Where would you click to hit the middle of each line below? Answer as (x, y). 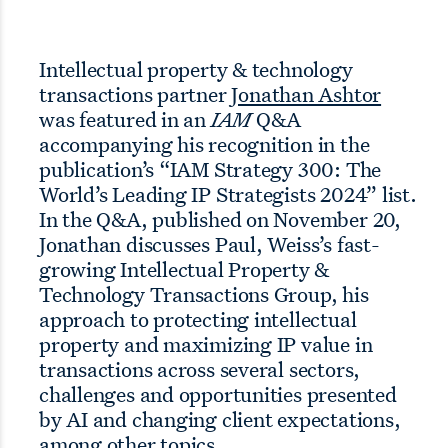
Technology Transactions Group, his (204, 293)
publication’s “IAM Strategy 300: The (210, 168)
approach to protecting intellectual (198, 318)
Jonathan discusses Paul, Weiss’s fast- (209, 243)
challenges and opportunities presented (218, 393)
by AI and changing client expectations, (220, 418)
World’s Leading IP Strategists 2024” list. (228, 193)
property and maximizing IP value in (206, 343)
